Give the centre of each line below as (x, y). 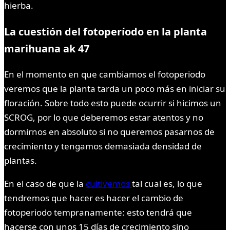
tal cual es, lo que (167, 183)
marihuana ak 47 (47, 48)
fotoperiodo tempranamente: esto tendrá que (98, 212)
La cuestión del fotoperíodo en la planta (106, 31)
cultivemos (109, 183)
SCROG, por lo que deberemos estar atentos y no (104, 117)
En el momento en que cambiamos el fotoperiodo (105, 74)
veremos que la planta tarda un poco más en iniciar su (115, 88)
